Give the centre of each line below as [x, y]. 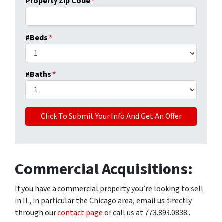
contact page [80, 213]
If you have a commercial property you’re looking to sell [109, 189]
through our [36, 213]
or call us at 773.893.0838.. [146, 213]
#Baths [38, 75]
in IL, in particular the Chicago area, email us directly [103, 201]
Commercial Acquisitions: [104, 170]
